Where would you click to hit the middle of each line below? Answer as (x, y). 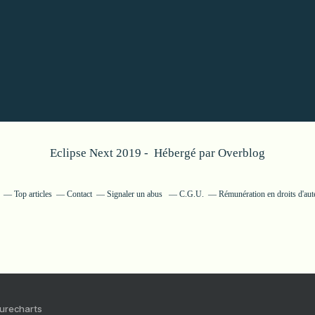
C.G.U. (192, 194)
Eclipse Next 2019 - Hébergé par (134, 153)
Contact (79, 194)
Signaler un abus (136, 194)
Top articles (33, 194)
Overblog (242, 153)
